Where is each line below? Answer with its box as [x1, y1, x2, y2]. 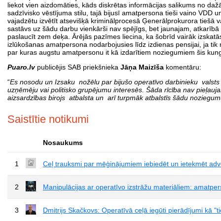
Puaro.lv [7, 63, 35, 71]
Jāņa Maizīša [120, 63, 164, 71]
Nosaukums [43, 138, 83, 147]
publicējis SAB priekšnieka [35, 63, 120, 71]
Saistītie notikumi [7, 112, 89, 125]
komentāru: [164, 63, 203, 71]
